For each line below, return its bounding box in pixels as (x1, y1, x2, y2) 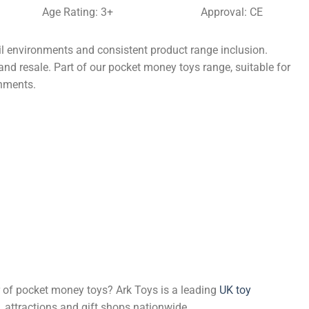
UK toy (219, 283, 251, 297)
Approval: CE (201, 5, 263, 19)
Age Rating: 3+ (41, 5, 113, 19)
